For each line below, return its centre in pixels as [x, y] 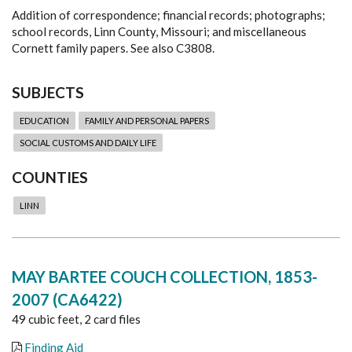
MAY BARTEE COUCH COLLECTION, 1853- [165, 276]
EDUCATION [44, 121]
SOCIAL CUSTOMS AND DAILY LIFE [88, 143]
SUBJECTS [48, 93]
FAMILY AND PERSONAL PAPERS [147, 121]
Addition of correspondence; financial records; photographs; [169, 15]
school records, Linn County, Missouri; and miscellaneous [159, 32]
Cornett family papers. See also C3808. [113, 48]
